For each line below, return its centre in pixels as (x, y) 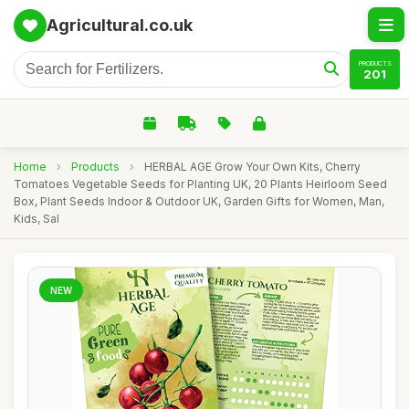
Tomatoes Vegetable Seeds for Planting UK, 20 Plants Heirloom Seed (200, 184)
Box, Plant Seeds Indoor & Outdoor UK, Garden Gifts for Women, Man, (199, 201)
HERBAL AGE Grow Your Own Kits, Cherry (252, 167)
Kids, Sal (37, 219)
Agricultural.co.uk (120, 25)
